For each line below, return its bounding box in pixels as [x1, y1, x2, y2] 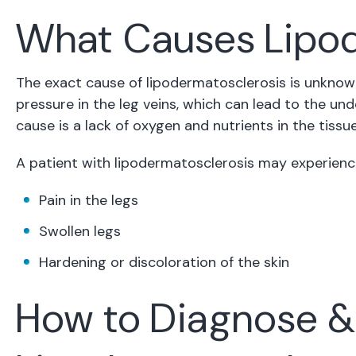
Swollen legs [39, 222, 121, 242]
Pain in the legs [39, 191, 138, 211]
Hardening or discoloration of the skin [39, 253, 289, 273]
